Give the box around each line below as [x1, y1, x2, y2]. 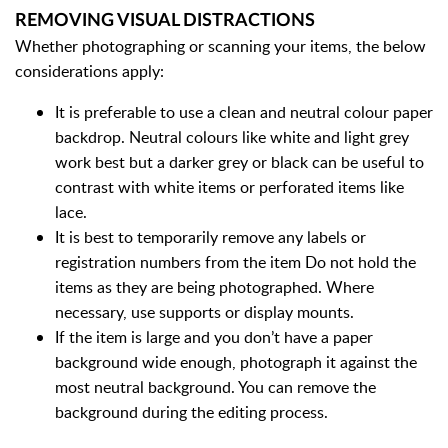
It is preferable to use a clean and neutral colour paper [55, 101, 433, 123]
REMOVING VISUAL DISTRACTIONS [15, 12, 315, 30]
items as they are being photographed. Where [55, 276, 374, 298]
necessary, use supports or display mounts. [55, 301, 354, 323]
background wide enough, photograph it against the [55, 351, 417, 373]
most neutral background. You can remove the [55, 376, 376, 398]
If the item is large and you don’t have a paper [55, 326, 373, 348]
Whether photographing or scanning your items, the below [15, 35, 426, 57]
